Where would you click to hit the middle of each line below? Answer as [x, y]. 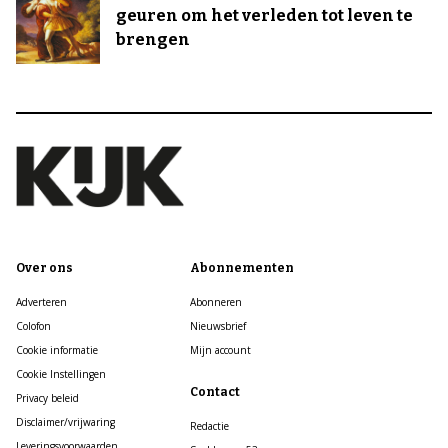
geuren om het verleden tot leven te [264, 15]
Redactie [209, 426]
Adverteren [41, 302]
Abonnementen [241, 268]
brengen [153, 39]
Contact [214, 392]
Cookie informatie [57, 350]
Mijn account [220, 350]
